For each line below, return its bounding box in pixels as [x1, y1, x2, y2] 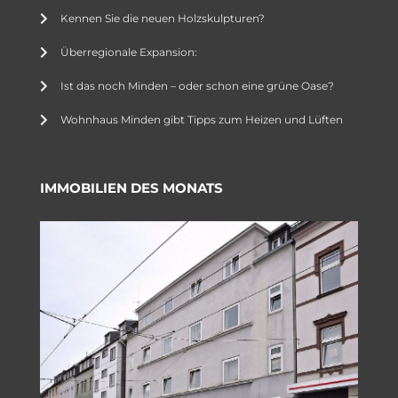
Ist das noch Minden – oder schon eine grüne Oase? [60, 79, 334, 93]
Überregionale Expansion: [60, 45, 197, 60]
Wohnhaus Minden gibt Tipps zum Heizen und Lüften [60, 113, 343, 127]
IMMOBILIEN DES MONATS [40, 179, 223, 197]
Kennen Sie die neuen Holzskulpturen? [60, 12, 265, 26]
